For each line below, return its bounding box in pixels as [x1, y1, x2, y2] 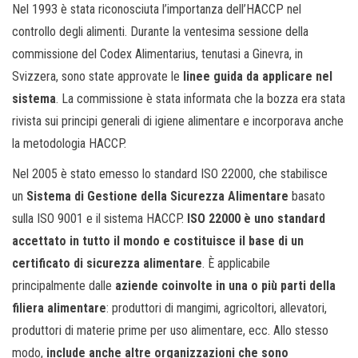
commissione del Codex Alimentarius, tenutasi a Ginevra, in [12, 46, 303, 62]
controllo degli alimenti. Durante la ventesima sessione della [12, 24, 308, 40]
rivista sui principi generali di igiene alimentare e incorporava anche [12, 113, 344, 129]
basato [288, 189, 325, 205]
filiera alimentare [12, 300, 106, 316]
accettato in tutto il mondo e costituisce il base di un [12, 233, 304, 249]
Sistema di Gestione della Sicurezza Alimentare [26, 189, 288, 205]
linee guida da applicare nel [183, 69, 332, 85]
